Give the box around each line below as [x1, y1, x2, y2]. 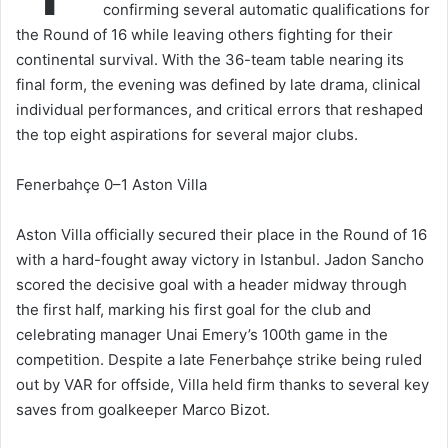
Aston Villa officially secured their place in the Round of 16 [16, 225, 427, 245]
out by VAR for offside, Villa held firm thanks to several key [16, 375, 429, 395]
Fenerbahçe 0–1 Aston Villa [16, 175, 207, 195]
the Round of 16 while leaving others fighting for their [16, 25, 393, 45]
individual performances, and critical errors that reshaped [16, 100, 423, 120]
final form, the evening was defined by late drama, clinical [16, 75, 421, 95]
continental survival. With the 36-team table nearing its [16, 50, 404, 70]
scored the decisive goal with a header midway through [16, 275, 407, 295]
